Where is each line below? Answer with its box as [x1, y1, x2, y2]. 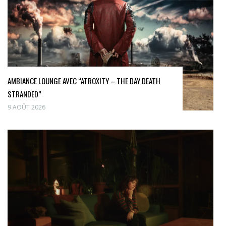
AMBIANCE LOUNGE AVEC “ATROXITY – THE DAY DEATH [8, 75, 160, 87]
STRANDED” [8, 88, 41, 100]
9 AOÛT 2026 [8, 103, 45, 112]
